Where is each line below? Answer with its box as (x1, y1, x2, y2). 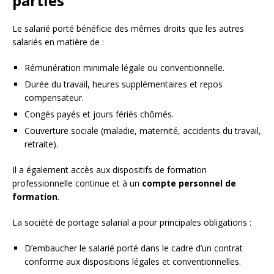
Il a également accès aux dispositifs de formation (12, 163, 207, 176)
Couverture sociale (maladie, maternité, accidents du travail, (24, 124, 261, 136)
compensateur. (24, 91, 84, 103)
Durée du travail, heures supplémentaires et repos (24, 78, 223, 90)
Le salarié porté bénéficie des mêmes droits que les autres (12, 22, 244, 34)
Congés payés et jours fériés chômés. (24, 108, 174, 120)
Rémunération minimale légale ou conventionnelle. (24, 61, 224, 73)
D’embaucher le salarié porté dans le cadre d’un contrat (24, 242, 243, 254)
